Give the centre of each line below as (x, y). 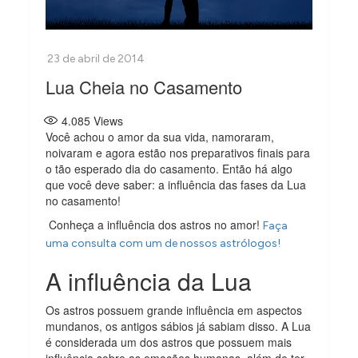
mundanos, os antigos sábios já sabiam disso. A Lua (179, 326)
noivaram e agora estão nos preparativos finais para (178, 152)
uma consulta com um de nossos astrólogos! (163, 243)
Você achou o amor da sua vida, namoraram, (160, 136)
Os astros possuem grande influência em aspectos (174, 310)
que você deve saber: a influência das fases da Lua (176, 184)
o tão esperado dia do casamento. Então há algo (169, 168)
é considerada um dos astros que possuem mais (169, 342)
